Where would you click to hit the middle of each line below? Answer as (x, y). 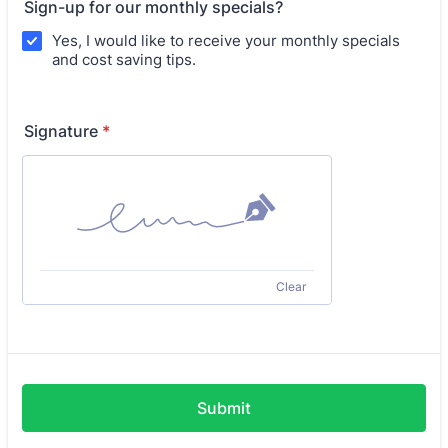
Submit (224, 408)
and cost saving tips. (124, 60)
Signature (61, 131)
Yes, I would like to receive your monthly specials (226, 41)
